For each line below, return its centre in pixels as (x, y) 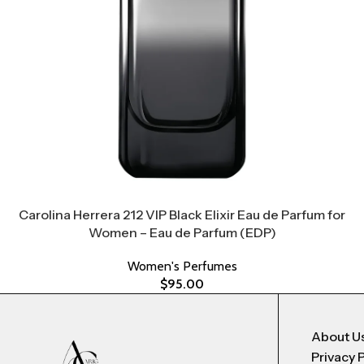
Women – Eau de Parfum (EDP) (182, 232)
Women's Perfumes (182, 266)
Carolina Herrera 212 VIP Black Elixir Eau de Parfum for (182, 214)
